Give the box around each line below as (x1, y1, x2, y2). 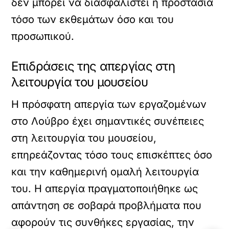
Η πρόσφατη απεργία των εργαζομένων (11, 98, 207, 110)
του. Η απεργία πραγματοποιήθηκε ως (11, 182, 198, 195)
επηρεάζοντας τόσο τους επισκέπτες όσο (11, 148, 213, 161)
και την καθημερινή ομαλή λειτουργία (11, 165, 199, 178)
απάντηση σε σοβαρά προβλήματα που (11, 199, 202, 212)
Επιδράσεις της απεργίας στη (11, 58, 175, 74)
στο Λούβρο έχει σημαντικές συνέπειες (11, 114, 204, 127)
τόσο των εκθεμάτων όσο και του (11, 13, 174, 26)
